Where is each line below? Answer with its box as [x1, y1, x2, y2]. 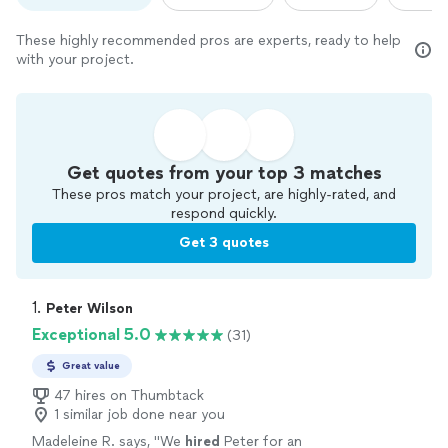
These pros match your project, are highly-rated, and [52, 186, 396, 204]
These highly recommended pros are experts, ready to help [16, 32, 401, 50]
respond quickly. [171, 205, 277, 223]
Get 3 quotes [179, 234, 269, 252]
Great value [62, 359, 120, 373]
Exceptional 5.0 [32, 325, 151, 345]
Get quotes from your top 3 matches [66, 162, 382, 185]
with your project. [16, 51, 134, 69]
